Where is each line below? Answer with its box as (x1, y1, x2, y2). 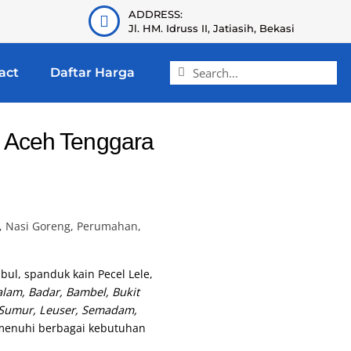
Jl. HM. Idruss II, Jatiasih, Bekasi (128, 22, 295, 34)
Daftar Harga (50, 64, 136, 80)
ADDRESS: (128, 8, 183, 20)
